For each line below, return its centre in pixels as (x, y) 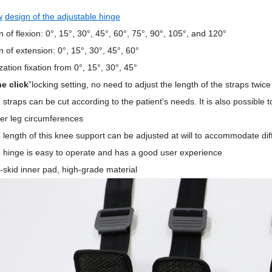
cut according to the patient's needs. (128, 101)
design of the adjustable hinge (63, 16)
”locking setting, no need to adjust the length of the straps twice (150, 84)
